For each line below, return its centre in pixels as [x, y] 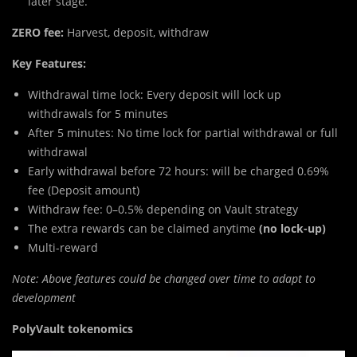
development [44, 298]
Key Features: [49, 64]
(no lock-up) [292, 229]
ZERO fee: [38, 33]
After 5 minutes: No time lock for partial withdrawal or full [183, 133]
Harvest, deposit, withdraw [136, 33]
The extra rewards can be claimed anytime [143, 229]
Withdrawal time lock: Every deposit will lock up [155, 95]
